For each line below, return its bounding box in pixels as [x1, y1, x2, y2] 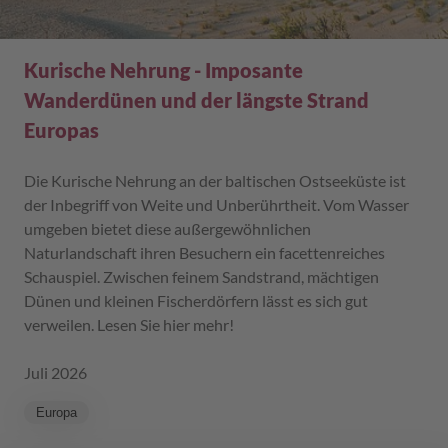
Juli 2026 [24, 362, 87, 382]
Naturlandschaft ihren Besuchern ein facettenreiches [24, 242, 385, 262]
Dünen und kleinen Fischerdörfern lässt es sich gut [24, 290, 368, 310]
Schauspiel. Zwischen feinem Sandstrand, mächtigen [24, 266, 379, 286]
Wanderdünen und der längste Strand [24, 87, 369, 112]
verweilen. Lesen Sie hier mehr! [24, 314, 234, 334]
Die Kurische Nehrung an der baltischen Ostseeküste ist [24, 170, 406, 190]
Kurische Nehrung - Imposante [24, 57, 303, 82]
